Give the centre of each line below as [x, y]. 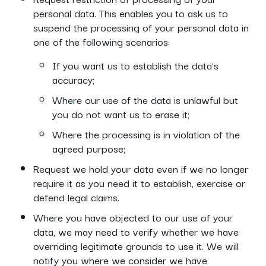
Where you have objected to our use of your [133, 217]
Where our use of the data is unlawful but [145, 99]
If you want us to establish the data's [135, 65]
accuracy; [73, 79]
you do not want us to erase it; [121, 114]
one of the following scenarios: [102, 41]
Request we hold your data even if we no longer [141, 168]
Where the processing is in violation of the [146, 134]
